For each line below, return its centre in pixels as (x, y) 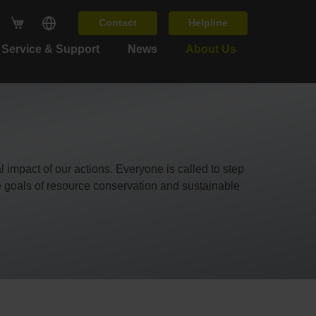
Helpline (208, 23)
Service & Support (50, 49)
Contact (118, 23)
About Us (211, 49)
